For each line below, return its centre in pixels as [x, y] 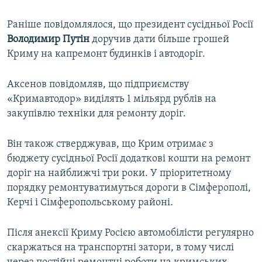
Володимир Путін [49, 40]
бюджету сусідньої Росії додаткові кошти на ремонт [129, 159]
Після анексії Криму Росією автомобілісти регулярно [130, 233]
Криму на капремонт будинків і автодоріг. [106, 54]
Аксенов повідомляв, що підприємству [98, 85]
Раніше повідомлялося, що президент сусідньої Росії [130, 25]
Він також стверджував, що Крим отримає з [110, 144]
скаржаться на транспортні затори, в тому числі [120, 248]
